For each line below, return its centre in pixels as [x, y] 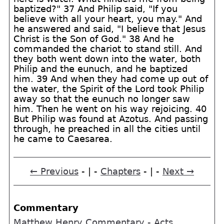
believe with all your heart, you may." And [108, 19]
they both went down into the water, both [107, 59]
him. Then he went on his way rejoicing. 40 [110, 109]
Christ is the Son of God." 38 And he [94, 39]
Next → [178, 171]
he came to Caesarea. [63, 139]
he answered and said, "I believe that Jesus [110, 29]
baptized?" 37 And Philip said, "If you [96, 9]
